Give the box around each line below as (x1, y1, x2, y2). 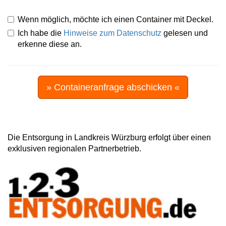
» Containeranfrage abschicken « (46, 82, 180, 92)
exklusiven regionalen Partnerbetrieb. (8, 144, 141, 153)
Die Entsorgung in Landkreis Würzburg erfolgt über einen (8, 133, 211, 142)
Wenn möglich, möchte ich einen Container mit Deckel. (18, 15, 213, 24)
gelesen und (161, 28, 208, 37)
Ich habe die (18, 28, 64, 37)
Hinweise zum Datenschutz (64, 28, 161, 37)
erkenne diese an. (18, 39, 82, 48)
